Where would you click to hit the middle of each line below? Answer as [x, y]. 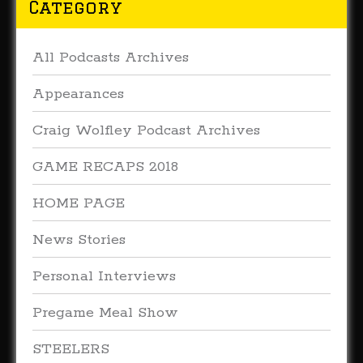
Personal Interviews [104, 276]
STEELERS [71, 349]
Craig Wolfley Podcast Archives [146, 130]
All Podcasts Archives [111, 58]
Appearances [78, 94]
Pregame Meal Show [105, 313]
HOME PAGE [79, 203]
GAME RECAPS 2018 [105, 167]
